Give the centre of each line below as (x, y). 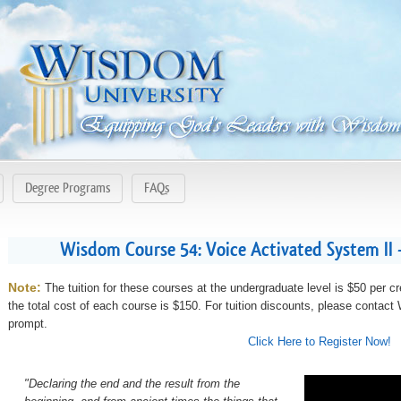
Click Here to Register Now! (319, 341)
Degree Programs (68, 188)
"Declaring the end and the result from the (132, 383)
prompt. (28, 323)
